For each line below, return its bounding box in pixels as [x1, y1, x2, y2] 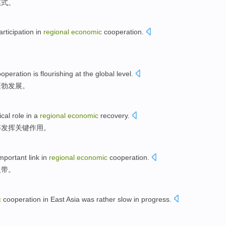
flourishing [40, 70, 73, 78]
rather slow [96, 195, 132, 203]
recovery [100, 111, 128, 120]
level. [115, 70, 133, 78]
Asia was [65, 195, 96, 203]
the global [83, 70, 115, 78]
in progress [134, 195, 169, 203]
